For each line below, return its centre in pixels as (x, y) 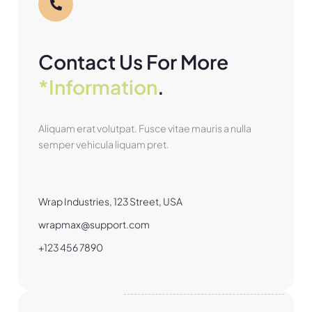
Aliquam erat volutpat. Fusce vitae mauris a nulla (145, 128)
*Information (98, 87)
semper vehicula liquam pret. (104, 144)
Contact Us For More (133, 62)
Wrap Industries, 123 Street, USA (110, 202)
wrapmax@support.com (94, 225)
